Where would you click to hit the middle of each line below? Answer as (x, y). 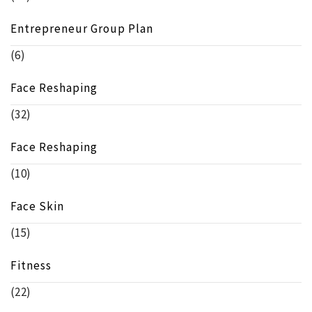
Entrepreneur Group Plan (82, 29)
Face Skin (37, 206)
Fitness (31, 266)
